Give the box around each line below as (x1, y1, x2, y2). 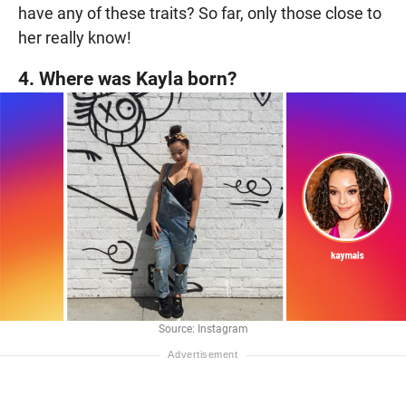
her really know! (18, 28, 131, 48)
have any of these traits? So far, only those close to (18, 4, 382, 24)
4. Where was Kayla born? (18, 67, 237, 91)
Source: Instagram (158, 323, 248, 336)
